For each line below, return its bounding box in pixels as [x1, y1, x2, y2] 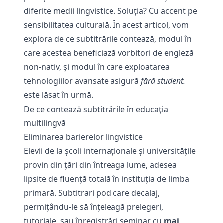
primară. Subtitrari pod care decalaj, [24, 187, 160, 198]
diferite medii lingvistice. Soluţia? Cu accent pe [24, 5, 197, 16]
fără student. [141, 75, 185, 86]
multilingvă [24, 117, 66, 128]
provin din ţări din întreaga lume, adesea [24, 159, 177, 170]
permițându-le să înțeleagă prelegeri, [24, 201, 163, 212]
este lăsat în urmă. [24, 89, 93, 100]
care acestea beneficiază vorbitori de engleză [24, 47, 194, 58]
